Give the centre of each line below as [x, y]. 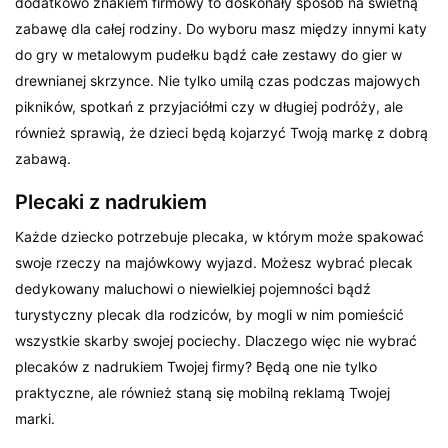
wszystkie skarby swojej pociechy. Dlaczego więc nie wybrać [216, 341]
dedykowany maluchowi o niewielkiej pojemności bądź [193, 289]
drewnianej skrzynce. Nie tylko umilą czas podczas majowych [218, 81]
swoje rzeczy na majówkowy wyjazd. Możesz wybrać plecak [214, 263]
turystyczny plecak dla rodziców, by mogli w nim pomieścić [210, 315]
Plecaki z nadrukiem [111, 202]
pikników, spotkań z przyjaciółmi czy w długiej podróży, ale [209, 107]
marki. [35, 419]
